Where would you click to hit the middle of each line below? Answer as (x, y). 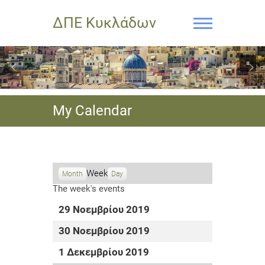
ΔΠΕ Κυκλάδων (104, 23)
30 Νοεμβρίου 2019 (104, 231)
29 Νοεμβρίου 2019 (104, 210)
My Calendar (92, 111)
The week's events (89, 189)
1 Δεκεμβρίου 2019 (104, 252)
